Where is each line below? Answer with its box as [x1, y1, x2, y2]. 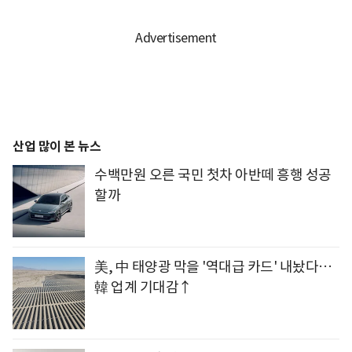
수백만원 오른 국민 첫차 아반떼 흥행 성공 [94, 165, 332, 184]
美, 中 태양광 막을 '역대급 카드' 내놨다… [94, 257, 332, 276]
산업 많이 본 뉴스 [13, 137, 101, 155]
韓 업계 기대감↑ [94, 277, 192, 296]
